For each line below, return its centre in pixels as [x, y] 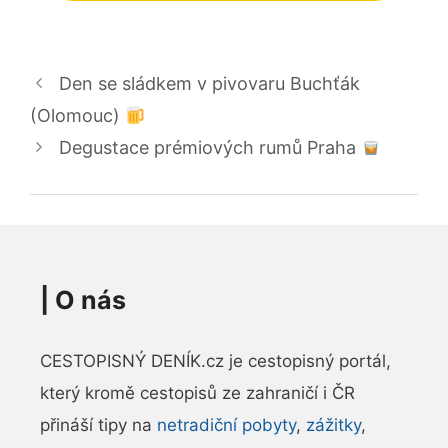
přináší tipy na [98, 424]
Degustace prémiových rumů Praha [209, 147]
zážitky [333, 424]
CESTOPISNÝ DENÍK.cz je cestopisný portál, [215, 360]
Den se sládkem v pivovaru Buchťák [209, 83]
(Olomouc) [77, 115]
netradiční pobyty [226, 424]
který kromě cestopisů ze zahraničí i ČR [197, 392]
